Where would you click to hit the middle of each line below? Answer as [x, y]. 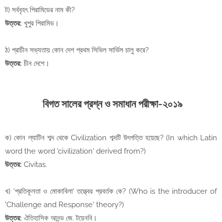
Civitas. [35, 165]
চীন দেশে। [36, 64]
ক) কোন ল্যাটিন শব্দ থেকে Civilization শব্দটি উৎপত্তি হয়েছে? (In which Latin [111, 138]
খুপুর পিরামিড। [41, 24]
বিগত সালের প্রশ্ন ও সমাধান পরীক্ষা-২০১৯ [111, 104]
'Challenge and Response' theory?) [64, 205]
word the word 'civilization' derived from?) [75, 151]
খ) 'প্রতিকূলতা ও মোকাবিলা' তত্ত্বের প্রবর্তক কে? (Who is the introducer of [111, 192]
